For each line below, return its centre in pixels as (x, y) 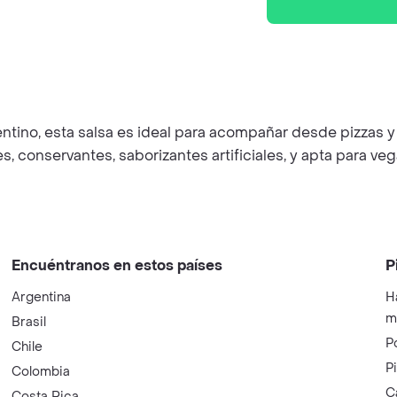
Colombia (41, 372)
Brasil (29, 322)
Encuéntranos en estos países (117, 265)
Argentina (42, 297)
